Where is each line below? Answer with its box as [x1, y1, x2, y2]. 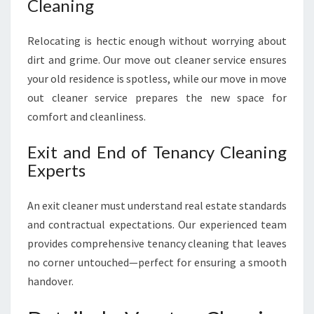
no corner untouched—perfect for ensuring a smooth [27, 255, 287, 269]
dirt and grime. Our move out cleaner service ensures [27, 53, 287, 67]
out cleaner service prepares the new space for [27, 90, 287, 104]
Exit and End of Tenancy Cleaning [27, 142, 287, 162]
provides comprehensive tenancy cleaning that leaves [27, 236, 287, 250]
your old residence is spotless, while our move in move [27, 71, 287, 86]
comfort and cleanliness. [27, 109, 146, 123]
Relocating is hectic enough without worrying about [27, 34, 287, 48]
